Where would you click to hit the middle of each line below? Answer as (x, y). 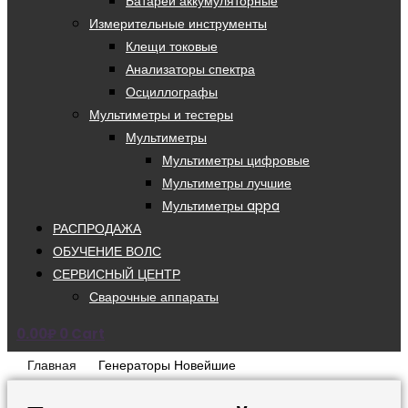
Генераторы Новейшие (167, 365)
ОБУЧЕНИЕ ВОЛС (107, 251)
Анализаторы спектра (190, 69)
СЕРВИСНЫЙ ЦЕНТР (117, 274)
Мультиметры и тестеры (161, 115)
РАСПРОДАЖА (97, 229)
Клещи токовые (172, 46)
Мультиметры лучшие (227, 183)
